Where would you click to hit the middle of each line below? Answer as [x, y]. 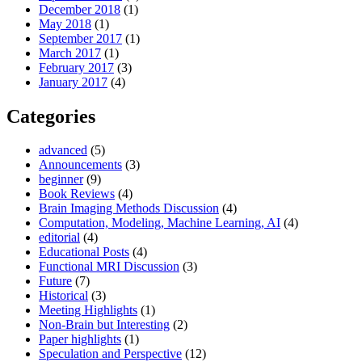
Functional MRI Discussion [109, 267]
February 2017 [76, 67]
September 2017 [80, 38]
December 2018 [80, 9]
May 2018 [65, 23]
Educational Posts [84, 252]
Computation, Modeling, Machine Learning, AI [160, 223]
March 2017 [70, 53]
